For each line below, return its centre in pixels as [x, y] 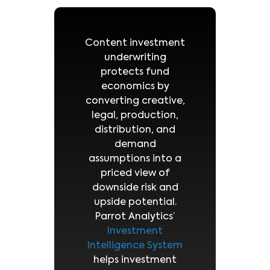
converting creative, [135, 101]
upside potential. [135, 202]
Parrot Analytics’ [135, 217]
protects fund [135, 72]
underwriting [135, 58]
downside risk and [135, 188]
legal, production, [135, 116]
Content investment [135, 43]
